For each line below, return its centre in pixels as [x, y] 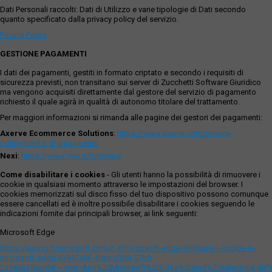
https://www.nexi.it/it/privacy [71, 156]
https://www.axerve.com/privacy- [175, 134]
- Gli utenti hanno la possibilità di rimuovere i [183, 175]
